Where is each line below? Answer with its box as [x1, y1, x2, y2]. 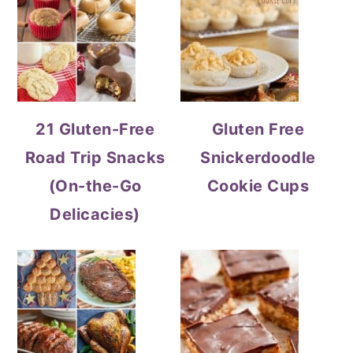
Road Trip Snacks [24, 148, 165, 167]
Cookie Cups [206, 176, 310, 195]
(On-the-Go [48, 176, 142, 195]
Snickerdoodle [200, 148, 316, 167]
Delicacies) [50, 205, 140, 224]
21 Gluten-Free [35, 120, 155, 139]
